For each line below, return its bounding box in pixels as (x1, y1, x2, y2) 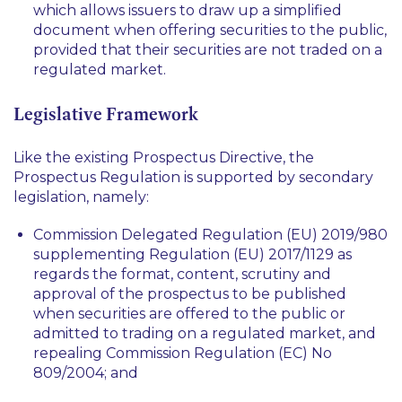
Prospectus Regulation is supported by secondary (13, 169, 373, 186)
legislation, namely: (13, 188, 149, 205)
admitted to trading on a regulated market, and (33, 325, 376, 342)
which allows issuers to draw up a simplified (33, 2, 342, 19)
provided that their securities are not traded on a (33, 41, 382, 58)
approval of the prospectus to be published (33, 285, 346, 302)
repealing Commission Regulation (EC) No (33, 345, 332, 362)
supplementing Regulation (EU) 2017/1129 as (33, 246, 352, 263)
